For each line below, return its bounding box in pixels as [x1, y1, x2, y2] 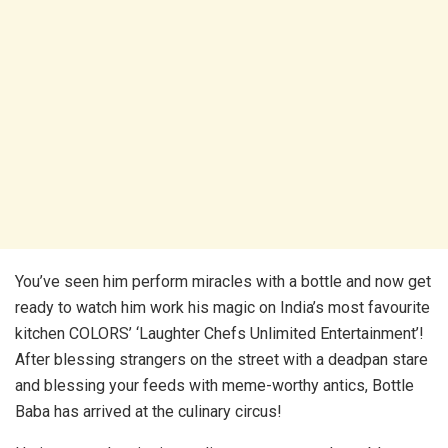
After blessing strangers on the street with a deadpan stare [15, 350, 428, 370]
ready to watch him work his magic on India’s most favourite [15, 298, 430, 318]
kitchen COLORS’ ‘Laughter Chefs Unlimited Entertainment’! [15, 324, 424, 344]
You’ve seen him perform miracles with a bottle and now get [15, 272, 431, 292]
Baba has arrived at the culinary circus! [15, 402, 282, 422]
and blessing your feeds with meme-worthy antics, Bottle [15, 376, 414, 396]
